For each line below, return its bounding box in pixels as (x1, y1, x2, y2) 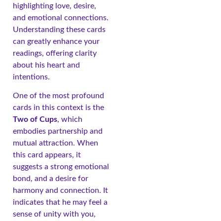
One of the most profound (13, 92, 104, 100)
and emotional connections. (13, 14, 109, 22)
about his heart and (13, 61, 80, 70)
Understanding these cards (13, 26, 106, 34)
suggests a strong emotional (13, 163, 109, 171)
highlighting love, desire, (13, 2, 96, 10)
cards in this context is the (13, 104, 104, 112)
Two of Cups (13, 115, 57, 124)
